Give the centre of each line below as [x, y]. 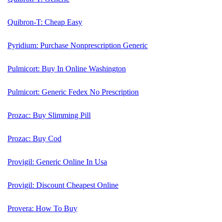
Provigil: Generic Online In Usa [57, 162]
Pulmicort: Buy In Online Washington [67, 68]
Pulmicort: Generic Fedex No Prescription [73, 92]
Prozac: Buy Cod [34, 138]
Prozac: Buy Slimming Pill [49, 115]
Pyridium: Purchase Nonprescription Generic [78, 45]
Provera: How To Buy [42, 208]
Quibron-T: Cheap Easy [45, 22]
